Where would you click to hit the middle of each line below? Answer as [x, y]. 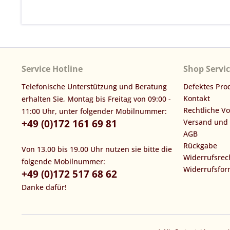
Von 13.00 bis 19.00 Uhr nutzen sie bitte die [97, 149]
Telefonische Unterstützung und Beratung [94, 87]
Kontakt [197, 99]
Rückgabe [200, 146]
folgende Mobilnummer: [63, 162]
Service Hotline [52, 69]
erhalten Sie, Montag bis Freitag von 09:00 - [96, 99]
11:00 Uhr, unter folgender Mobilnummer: [94, 111]
